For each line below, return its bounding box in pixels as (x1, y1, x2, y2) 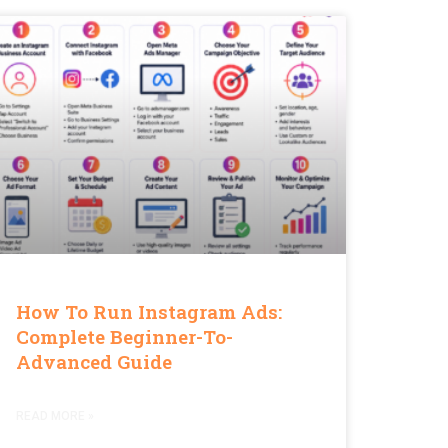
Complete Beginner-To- (16, 323, 233, 349)
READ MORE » (16, 408, 94, 423)
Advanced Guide (16, 348, 172, 374)
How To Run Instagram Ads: (16, 298, 282, 324)
